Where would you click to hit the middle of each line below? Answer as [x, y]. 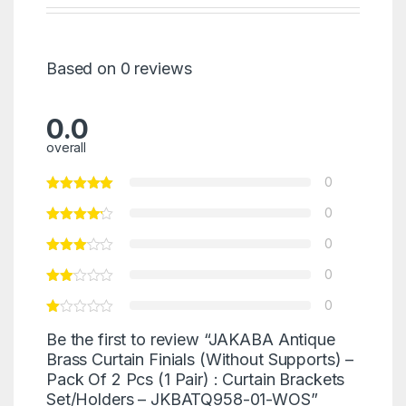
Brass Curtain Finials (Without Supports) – [200, 359]
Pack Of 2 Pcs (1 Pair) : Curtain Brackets [195, 379]
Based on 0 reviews [119, 68]
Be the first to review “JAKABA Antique [190, 339]
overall [66, 147]
